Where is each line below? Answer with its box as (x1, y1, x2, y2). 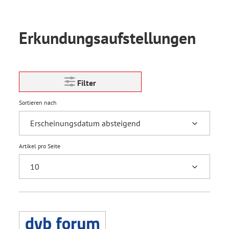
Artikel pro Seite (19, 142, 60, 150)
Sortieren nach (19, 99, 57, 106)
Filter (77, 78, 96, 88)
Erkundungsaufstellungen (19, 27, 196, 49)
